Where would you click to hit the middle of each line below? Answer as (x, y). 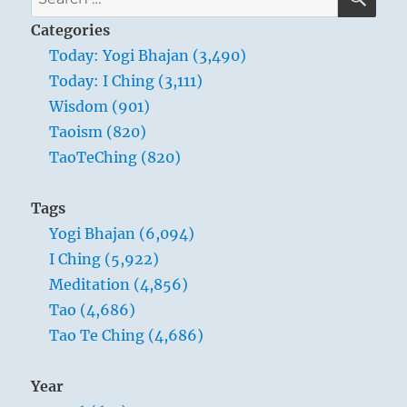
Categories (71, 30)
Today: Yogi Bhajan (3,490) (148, 55)
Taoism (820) (98, 131)
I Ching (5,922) (104, 258)
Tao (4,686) (93, 309)
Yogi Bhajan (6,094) (122, 233)
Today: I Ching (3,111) (126, 80)
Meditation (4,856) (119, 284)
